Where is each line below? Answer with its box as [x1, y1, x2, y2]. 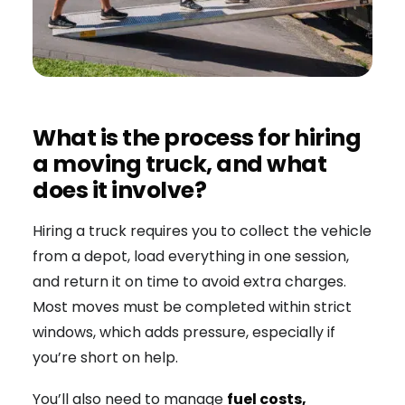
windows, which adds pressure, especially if [33, 322, 335, 344]
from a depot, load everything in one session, [33, 246, 349, 268]
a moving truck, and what [33, 147, 326, 180]
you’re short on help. [33, 347, 178, 369]
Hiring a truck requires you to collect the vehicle [33, 221, 372, 242]
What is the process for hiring [33, 121, 361, 154]
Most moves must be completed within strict [33, 297, 352, 318]
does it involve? [33, 174, 206, 206]
